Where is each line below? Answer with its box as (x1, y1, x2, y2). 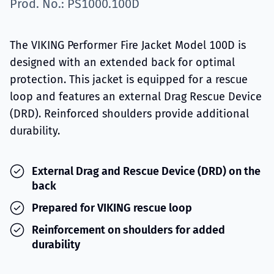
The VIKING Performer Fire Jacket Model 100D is (10, 39, 246, 52)
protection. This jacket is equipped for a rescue (10, 73, 248, 86)
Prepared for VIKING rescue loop (32, 201, 192, 215)
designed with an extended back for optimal (10, 56, 235, 69)
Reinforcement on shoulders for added (32, 223, 225, 237)
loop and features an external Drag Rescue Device (10, 90, 262, 103)
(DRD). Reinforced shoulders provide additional (10, 107, 249, 120)
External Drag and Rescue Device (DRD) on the (32, 165, 261, 178)
